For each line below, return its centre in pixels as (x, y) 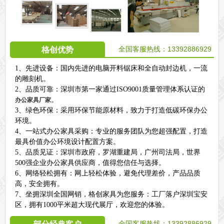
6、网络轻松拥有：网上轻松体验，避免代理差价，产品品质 (107, 173)
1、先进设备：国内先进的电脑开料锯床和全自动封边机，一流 (111, 68)
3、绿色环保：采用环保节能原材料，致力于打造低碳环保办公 (111, 110)
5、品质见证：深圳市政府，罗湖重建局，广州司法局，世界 (107, 152)
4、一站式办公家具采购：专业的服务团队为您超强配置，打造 (111, 131)
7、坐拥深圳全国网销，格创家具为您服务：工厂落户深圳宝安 (111, 194)
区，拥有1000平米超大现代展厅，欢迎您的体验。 (92, 204)
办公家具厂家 (33, 100)
